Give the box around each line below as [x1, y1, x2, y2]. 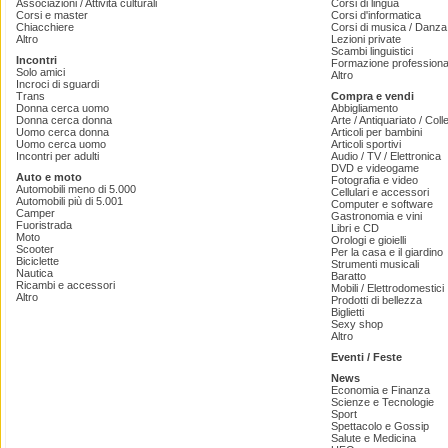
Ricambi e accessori [16, 279, 115, 292]
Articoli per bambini [331, 126, 422, 139]
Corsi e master [16, 9, 88, 22]
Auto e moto [16, 171, 82, 184]
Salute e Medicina [331, 432, 416, 445]
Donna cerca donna [16, 114, 112, 127]
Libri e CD [331, 222, 379, 235]
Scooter [16, 243, 54, 256]
